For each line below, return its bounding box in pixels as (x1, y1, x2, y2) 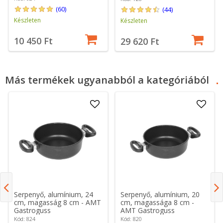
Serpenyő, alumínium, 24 (14, 189, 94, 199)
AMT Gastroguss (120, 205, 175, 215)
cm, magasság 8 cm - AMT (14, 197, 102, 207)
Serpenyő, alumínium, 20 (120, 189, 200, 199)
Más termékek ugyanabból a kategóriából (5, 73, 209, 87)
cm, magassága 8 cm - (120, 197, 195, 207)
